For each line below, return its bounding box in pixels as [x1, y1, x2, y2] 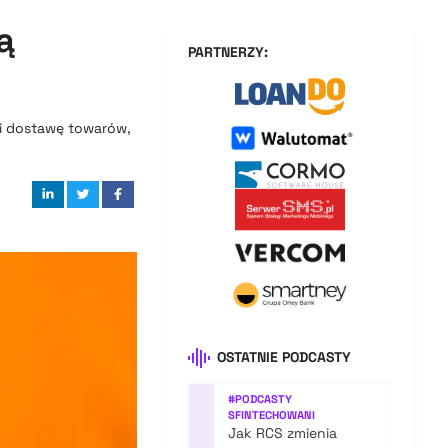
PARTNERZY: [188, 43, 269, 61]
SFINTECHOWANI [228, 408, 316, 423]
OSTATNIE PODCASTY [217, 348, 352, 366]
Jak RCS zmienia [228, 424, 338, 443]
